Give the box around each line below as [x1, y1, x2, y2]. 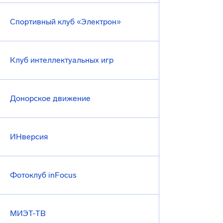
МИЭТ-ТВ [10, 209, 46, 218]
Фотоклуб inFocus [10, 170, 77, 180]
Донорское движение [10, 94, 91, 103]
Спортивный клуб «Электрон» [10, 17, 121, 26]
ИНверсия [10, 132, 48, 141]
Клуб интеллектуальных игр [10, 55, 113, 65]
